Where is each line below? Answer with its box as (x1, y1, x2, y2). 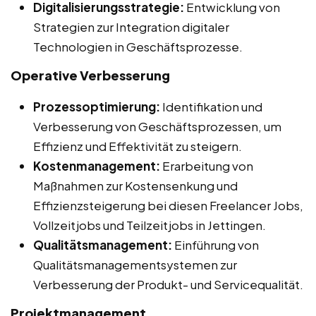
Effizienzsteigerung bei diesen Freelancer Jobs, (33, 197, 303, 213)
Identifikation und (160, 98, 262, 114)
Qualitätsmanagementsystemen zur (33, 256, 237, 272)
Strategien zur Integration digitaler (33, 18, 229, 35)
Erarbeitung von (160, 157, 253, 174)
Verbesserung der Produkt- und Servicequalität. (33, 276, 303, 292)
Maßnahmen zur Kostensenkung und (33, 177, 238, 193)
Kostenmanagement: (33, 157, 160, 174)
